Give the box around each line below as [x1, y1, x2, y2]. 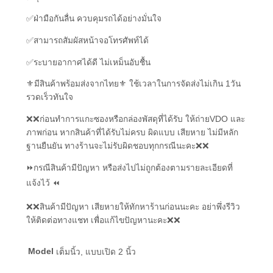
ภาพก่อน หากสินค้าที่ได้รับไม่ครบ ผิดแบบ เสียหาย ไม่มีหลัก [26, 128, 238, 138]
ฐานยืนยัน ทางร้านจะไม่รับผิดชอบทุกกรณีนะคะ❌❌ [26, 141, 209, 151]
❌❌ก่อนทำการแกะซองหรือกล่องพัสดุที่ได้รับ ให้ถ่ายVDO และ [26, 115, 245, 124]
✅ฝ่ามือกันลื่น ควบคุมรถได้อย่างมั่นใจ [26, 14, 161, 24]
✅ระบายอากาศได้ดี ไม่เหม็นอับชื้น [26, 57, 151, 67]
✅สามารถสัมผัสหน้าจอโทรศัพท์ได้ [26, 36, 149, 46]
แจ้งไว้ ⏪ [26, 178, 60, 188]
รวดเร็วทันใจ [26, 93, 73, 102]
